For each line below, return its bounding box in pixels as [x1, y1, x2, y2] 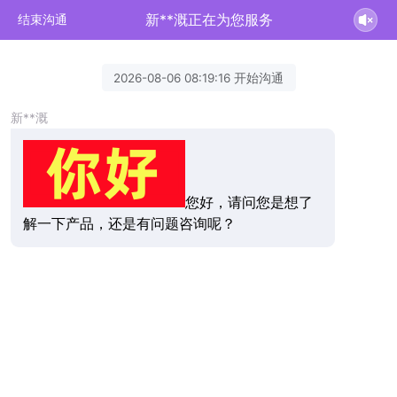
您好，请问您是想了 [184, 194, 313, 212]
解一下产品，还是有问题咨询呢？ [22, 215, 236, 233]
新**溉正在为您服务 [145, 11, 274, 28]
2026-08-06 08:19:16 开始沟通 [113, 70, 284, 85]
